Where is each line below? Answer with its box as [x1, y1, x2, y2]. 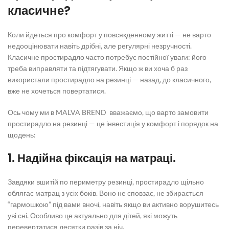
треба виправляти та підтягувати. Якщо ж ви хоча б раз [8, 64, 188, 73]
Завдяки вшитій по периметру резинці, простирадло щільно [8, 177, 204, 186]
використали [8, 75, 51, 84]
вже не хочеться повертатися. [8, 86, 106, 95]
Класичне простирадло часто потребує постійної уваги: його [8, 53, 207, 61]
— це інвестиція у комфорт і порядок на [89, 119, 218, 128]
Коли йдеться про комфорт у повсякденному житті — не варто [8, 30, 211, 39]
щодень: [8, 130, 36, 139]
